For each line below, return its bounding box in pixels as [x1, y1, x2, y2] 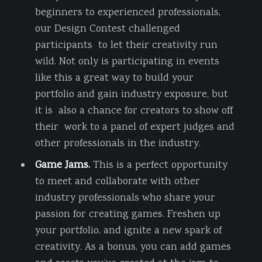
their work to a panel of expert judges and [35, 119, 235, 135]
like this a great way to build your [35, 70, 194, 86]
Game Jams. [35, 157, 90, 173]
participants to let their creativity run [35, 37, 218, 53]
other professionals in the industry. [35, 136, 201, 151]
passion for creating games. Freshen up [35, 206, 220, 222]
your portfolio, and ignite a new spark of [35, 223, 222, 239]
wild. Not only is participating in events [35, 54, 219, 70]
